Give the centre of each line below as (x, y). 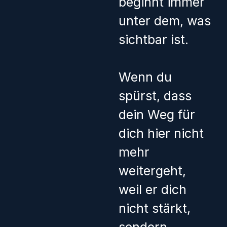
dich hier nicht (161, 134)
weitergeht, (152, 171)
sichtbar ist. (154, 39)
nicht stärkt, (155, 209)
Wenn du (145, 77)
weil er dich (153, 190)
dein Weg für (157, 115)
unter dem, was (165, 21)
